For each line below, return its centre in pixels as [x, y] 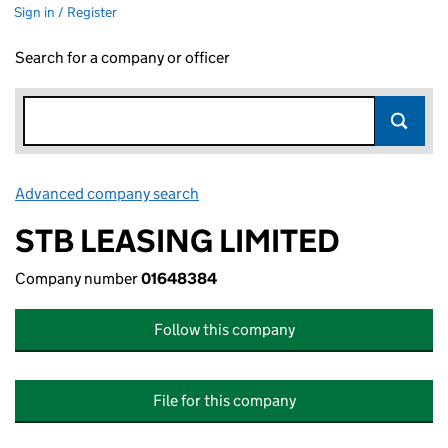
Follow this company [224, 329]
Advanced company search [107, 193]
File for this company [224, 400]
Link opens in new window [290, 193]
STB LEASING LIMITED [177, 241]
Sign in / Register [65, 12]
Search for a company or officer [122, 57]
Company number [78, 278]
